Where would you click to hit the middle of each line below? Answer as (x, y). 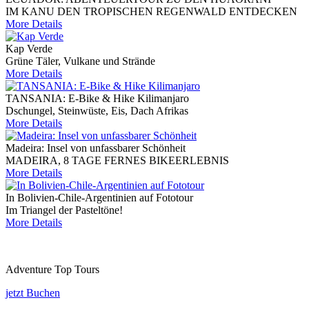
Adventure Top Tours (52, 270)
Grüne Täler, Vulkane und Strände (80, 61)
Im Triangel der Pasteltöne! (64, 210)
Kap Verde (29, 49)
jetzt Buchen (33, 293)
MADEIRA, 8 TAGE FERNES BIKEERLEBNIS (117, 161)
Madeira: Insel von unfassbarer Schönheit (96, 148)
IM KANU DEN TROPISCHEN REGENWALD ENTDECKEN (151, 12)
